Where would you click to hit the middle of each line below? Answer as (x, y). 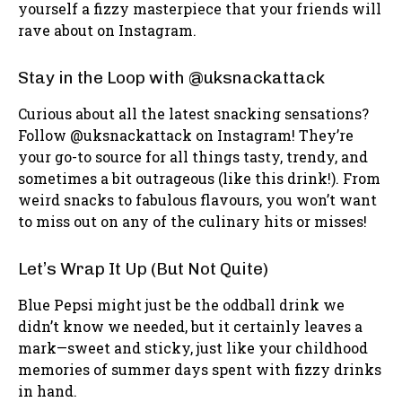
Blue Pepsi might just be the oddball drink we (181, 305)
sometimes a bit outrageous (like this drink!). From (199, 179)
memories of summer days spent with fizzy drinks (200, 370)
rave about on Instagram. (107, 31)
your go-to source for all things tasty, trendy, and (193, 157)
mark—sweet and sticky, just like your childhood (193, 348)
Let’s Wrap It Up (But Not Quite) (143, 269)
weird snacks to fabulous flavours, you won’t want (197, 200)
